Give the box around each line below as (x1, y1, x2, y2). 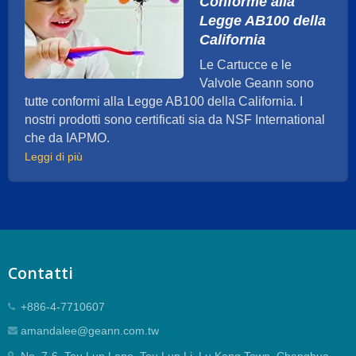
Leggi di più (25, 150, 83, 164)
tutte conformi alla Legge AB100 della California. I (25, 95, 303, 109)
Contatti (8, 262, 73, 284)
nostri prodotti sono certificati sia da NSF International (25, 113, 325, 127)
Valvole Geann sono (199, 76, 314, 91)
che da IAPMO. (25, 131, 110, 145)
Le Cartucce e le (199, 58, 292, 72)
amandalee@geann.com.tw (21, 324, 159, 338)
